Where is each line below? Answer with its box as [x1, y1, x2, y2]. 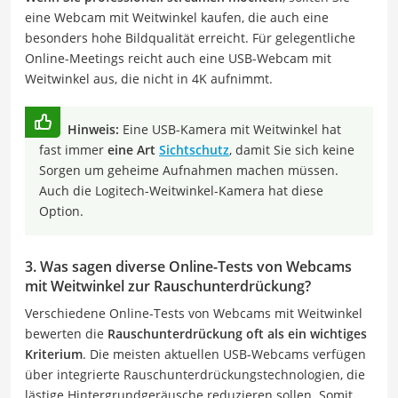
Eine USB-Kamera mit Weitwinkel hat [119, 120, 341, 138]
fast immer [39, 140, 107, 158]
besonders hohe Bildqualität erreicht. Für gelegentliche [25, 28, 355, 46]
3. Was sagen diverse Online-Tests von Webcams [25, 256, 352, 276]
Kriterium [25, 345, 83, 362]
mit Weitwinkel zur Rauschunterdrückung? [25, 275, 311, 296]
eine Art [107, 140, 159, 158]
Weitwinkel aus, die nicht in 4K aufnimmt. [25, 69, 273, 87]
